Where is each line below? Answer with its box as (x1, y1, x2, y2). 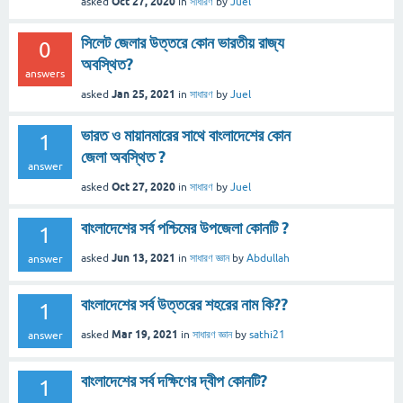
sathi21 (249, 328, 285, 342)
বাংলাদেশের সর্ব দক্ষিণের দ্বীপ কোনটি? (81, 372, 267, 391)
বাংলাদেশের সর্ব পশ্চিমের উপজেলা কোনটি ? (81, 219, 289, 238)
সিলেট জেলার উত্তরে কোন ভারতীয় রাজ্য (81, 33, 284, 53)
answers (25, 67, 65, 81)
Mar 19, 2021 (112, 327, 178, 342)
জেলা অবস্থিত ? (81, 148, 166, 167)
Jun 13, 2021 (112, 251, 175, 265)
